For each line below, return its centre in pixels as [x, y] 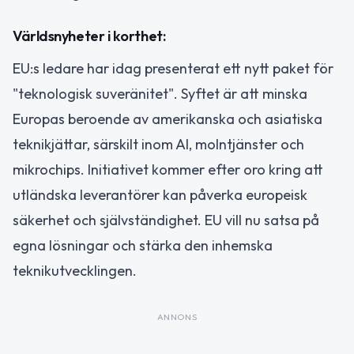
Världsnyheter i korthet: [89, 36]
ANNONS [177, 316]
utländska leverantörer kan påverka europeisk [160, 194]
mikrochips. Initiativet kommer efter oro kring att [168, 169]
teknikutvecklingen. [75, 270]
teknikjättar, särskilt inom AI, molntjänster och [158, 144]
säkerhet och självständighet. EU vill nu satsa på [166, 220]
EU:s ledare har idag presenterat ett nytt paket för [173, 68]
